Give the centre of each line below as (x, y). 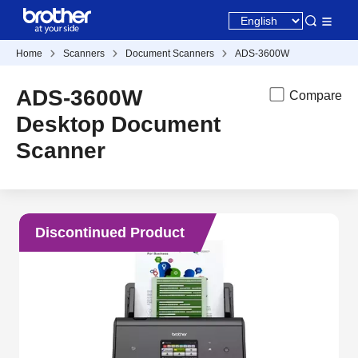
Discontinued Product (110, 232)
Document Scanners (170, 54)
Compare (315, 95)
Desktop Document (118, 124)
